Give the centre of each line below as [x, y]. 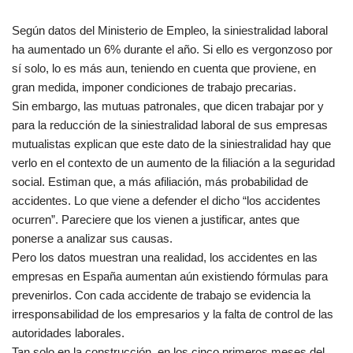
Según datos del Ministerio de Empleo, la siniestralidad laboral [170, 30]
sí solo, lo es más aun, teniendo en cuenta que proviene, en [164, 68]
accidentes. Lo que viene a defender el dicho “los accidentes [166, 201]
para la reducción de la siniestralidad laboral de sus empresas [170, 125]
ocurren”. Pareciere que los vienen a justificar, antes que [156, 219]
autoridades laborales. [68, 333]
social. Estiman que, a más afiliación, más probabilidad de [160, 182]
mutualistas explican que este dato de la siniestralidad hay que [171, 144]
